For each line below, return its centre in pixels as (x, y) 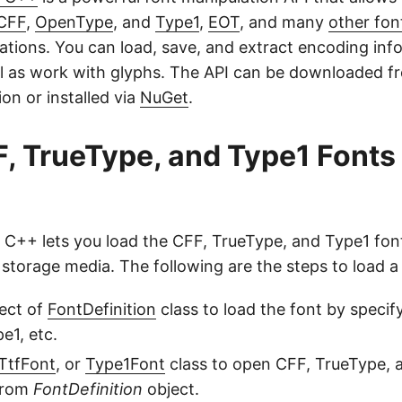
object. (171, 389)
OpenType (74, 22)
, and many (284, 22)
